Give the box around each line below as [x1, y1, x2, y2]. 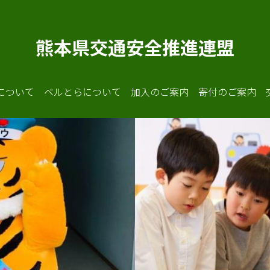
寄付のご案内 [198, 84, 256, 99]
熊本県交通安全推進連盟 [36, 34, 234, 60]
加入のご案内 [130, 84, 189, 99]
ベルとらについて [43, 84, 121, 99]
